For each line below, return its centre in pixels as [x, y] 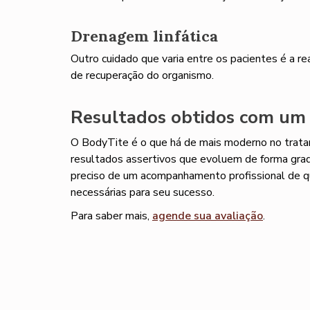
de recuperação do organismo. [142, 75]
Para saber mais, [111, 216]
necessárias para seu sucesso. [143, 192]
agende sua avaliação [208, 216]
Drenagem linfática [144, 36]
